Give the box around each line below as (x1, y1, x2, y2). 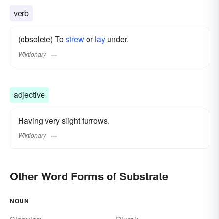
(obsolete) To (18, 33, 66, 45)
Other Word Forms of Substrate (10, 168, 168, 184)
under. (105, 33, 129, 45)
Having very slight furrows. (18, 114, 109, 126)
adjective (14, 88, 45, 100)
